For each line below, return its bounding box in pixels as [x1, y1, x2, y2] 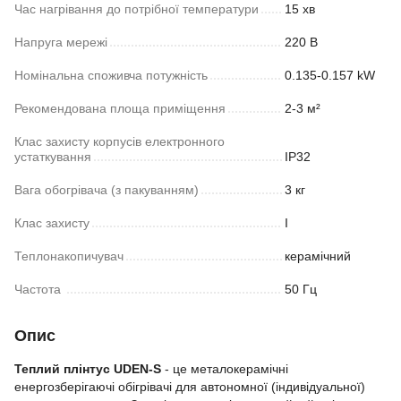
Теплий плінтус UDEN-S [14, 362, 161, 376]
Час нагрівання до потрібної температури [14, 2, 259, 16]
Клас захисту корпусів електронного [14, 134, 225, 149]
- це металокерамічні [161, 362, 288, 376]
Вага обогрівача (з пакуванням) [14, 183, 199, 197]
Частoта [14, 282, 64, 296]
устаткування [14, 149, 91, 164]
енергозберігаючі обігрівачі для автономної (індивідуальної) [14, 380, 365, 394]
